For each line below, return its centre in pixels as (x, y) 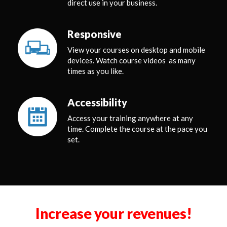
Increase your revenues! (113, 213)
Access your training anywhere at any (130, 118)
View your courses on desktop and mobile (136, 50)
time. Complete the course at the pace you (137, 129)
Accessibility (97, 102)
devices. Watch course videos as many (131, 60)
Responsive (94, 34)
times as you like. (96, 71)
